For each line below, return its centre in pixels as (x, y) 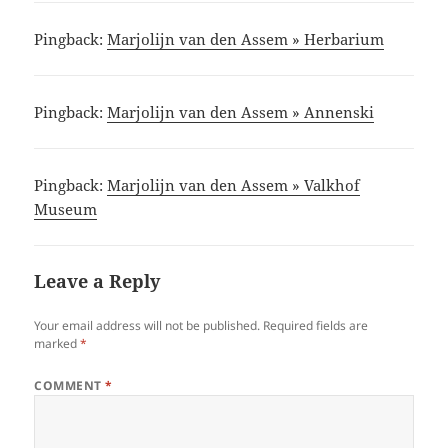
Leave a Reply (97, 281)
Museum (66, 209)
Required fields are (316, 326)
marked (57, 344)
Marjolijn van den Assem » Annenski (241, 112)
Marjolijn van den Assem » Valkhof (234, 185)
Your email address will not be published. (147, 326)
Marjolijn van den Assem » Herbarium (246, 39)
